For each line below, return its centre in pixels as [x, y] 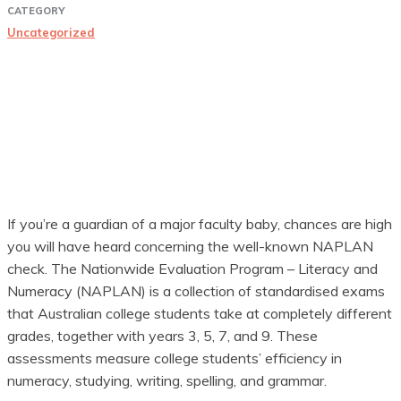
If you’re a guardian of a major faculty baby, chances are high [200, 223]
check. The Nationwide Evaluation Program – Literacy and [192, 268]
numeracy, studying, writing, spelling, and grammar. [169, 380]
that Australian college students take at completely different [200, 313]
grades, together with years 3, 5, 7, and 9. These [162, 335]
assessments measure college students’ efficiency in [175, 358]
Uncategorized [51, 32]
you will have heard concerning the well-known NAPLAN [190, 246]
